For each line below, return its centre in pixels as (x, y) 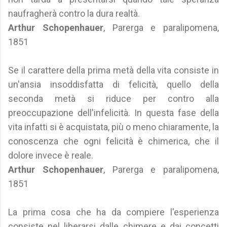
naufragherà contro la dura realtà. (74, 13)
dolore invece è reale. (51, 155)
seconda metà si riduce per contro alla (113, 99)
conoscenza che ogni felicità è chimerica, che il (113, 141)
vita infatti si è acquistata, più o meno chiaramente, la (113, 127)
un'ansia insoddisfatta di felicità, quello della (113, 84)
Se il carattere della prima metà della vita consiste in (113, 70)
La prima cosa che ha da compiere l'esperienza (113, 212)
